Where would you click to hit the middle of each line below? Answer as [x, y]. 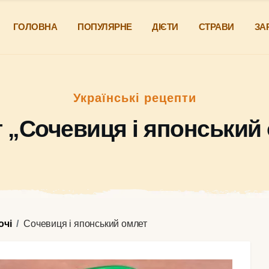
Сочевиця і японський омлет [86, 224]
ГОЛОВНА [35, 27]
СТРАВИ [216, 27]
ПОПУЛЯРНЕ [105, 27]
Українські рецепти [134, 98]
